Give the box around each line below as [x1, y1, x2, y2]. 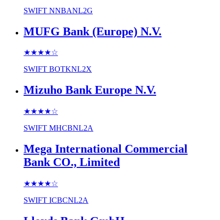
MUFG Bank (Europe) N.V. [24, 25, 162, 38]
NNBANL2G [49, 6, 93, 15]
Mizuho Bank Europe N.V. [24, 83, 156, 97]
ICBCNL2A [49, 196, 88, 205]
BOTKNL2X [49, 65, 92, 74]
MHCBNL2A [49, 124, 93, 133]
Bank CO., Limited [24, 156, 120, 169]
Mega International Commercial [24, 142, 188, 156]
